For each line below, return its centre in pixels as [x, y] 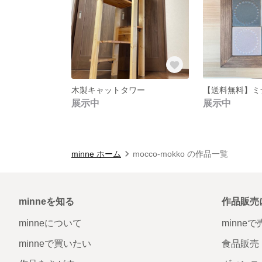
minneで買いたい [55, 243]
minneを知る [46, 201]
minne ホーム [96, 154]
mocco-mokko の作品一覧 [180, 154]
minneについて [50, 223]
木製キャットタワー [108, 90]
